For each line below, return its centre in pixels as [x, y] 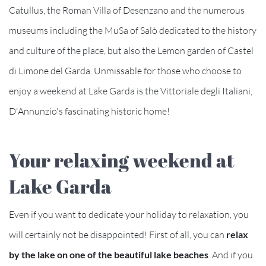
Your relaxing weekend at [122, 160]
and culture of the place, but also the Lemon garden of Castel [131, 50]
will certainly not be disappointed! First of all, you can [118, 234]
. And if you [231, 254]
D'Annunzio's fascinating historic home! [89, 111]
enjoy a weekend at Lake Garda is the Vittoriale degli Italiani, [131, 91]
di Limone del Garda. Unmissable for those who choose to [125, 70]
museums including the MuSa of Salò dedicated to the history [133, 30]
